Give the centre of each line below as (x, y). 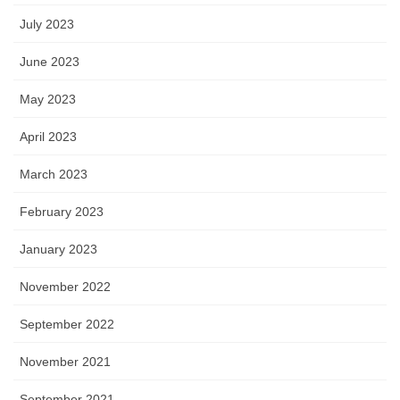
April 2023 (48, 137)
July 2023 (47, 25)
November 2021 (65, 362)
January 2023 (58, 250)
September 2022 (67, 325)
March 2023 (54, 175)
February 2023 (62, 212)
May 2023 (48, 100)
